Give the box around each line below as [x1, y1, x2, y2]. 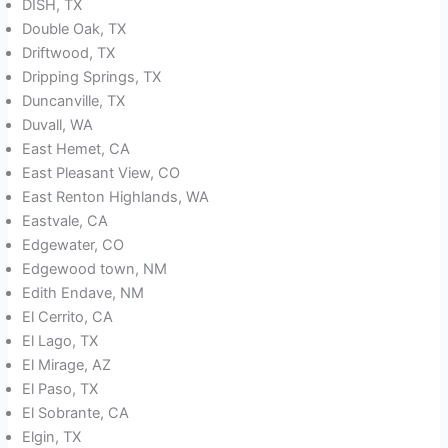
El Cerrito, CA [22, 308, 114, 327]
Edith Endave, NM [22, 284, 145, 303]
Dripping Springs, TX [22, 68, 162, 87]
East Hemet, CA [22, 140, 131, 159]
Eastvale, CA [22, 212, 109, 231]
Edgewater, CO [22, 236, 125, 255]
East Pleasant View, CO [22, 164, 181, 183]
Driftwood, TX [22, 44, 116, 63]
